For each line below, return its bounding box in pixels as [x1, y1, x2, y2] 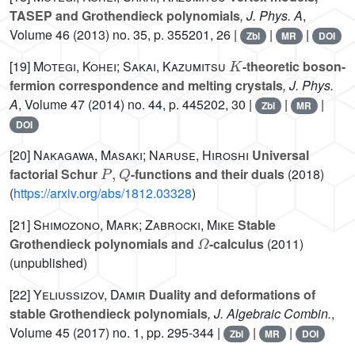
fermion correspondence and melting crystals [10, 76, 283, 95]
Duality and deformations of [146, 285, 315, 304]
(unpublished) [10, 254, 87, 273]
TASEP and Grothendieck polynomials [10, 6, 240, 25]
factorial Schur [10, 165, 101, 184]
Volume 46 [10, 25, 70, 44]
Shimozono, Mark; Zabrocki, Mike [33, 216, 235, 235]
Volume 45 [10, 323, 70, 342]
